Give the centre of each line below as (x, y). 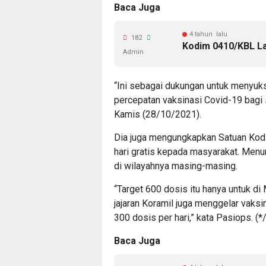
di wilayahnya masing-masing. (176, 166)
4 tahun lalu (208, 34)
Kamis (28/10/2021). (158, 114)
